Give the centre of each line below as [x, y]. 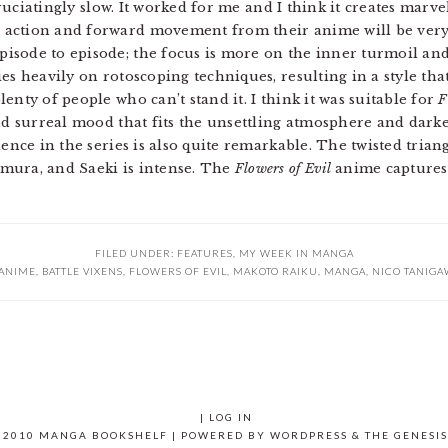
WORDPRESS [309, 435]
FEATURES [204, 253]
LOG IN [230, 417]
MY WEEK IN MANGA [296, 253]
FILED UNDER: [135, 253]
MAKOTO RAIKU [275, 271]
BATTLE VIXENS [82, 271]
